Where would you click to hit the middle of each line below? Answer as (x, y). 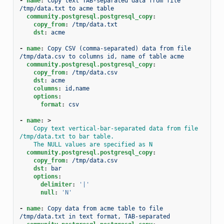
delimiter (56, 184)
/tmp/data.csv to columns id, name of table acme (101, 56)
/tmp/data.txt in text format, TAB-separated (94, 216)
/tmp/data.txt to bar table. (66, 136)
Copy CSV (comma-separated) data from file (119, 48)
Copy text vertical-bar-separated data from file (115, 128)
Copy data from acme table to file (105, 208)
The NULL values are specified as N (93, 144)
